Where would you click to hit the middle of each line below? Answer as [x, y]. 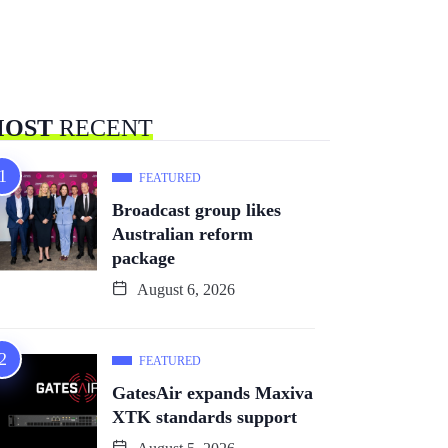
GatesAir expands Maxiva [212, 393]
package [143, 258]
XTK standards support [204, 417]
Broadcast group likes [196, 210]
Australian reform [182, 234]
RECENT [103, 128]
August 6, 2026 [184, 290]
